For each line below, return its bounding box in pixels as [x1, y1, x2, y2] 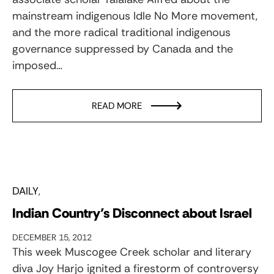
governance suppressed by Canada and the [12, 41, 233, 56]
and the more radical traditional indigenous [12, 24, 231, 40]
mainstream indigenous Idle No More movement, [12, 8, 257, 23]
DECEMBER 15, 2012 [12, 231, 92, 243]
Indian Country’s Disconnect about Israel [12, 204, 252, 222]
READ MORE [92, 99, 142, 112]
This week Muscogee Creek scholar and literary [12, 244, 251, 259]
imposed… [12, 57, 62, 73]
